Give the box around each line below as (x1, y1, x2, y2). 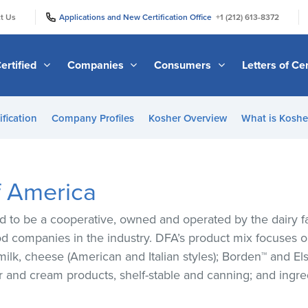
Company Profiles (52, 112, 134, 124)
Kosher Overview (148, 112, 227, 124)
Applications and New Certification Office (59, 12, 216, 22)
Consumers (154, 58, 214, 72)
